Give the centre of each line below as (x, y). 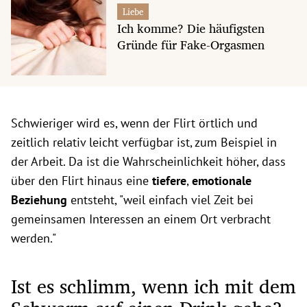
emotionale (222, 181)
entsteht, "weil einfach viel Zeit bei (162, 200)
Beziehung (41, 200)
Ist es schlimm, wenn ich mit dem (153, 286)
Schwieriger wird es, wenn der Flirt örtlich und (134, 123)
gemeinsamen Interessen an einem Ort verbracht (141, 219)
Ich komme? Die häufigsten (191, 28)
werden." (34, 238)
